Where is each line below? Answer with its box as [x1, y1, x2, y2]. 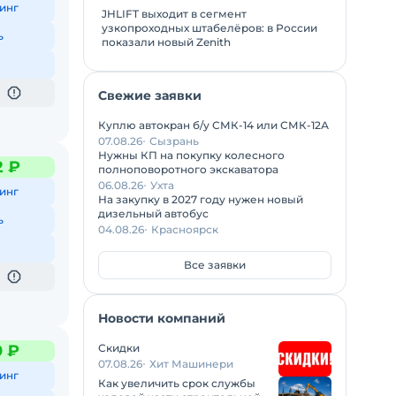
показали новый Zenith [102, 34, 231, 49]
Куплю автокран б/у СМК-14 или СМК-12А [98, 118, 329, 132]
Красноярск [151, 222, 218, 236]
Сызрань [149, 133, 199, 148]
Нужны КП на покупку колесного [98, 148, 285, 162]
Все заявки [184, 257, 246, 271]
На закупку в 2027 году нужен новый [98, 192, 303, 206]
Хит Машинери [149, 356, 233, 370]
